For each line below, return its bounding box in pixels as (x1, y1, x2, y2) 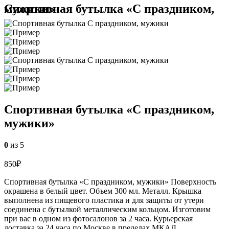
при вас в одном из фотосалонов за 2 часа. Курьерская (4, 214, 193, 223)
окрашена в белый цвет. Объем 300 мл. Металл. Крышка (4, 187, 201, 196)
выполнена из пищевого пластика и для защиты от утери (4, 196, 204, 205)
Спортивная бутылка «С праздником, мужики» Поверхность (4, 177, 216, 187)
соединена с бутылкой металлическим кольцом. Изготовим (4, 205, 211, 214)
